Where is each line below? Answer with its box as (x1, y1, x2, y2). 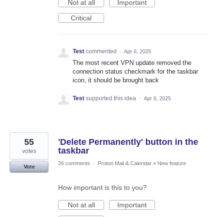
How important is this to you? (58, 184, 147, 192)
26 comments (58, 160, 90, 167)
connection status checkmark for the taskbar (73, 68, 198, 76)
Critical (71, 14, 92, 22)
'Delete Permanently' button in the (58, 137, 198, 147)
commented (86, 48, 118, 55)
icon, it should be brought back (73, 77, 159, 84)
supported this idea (86, 95, 138, 102)
